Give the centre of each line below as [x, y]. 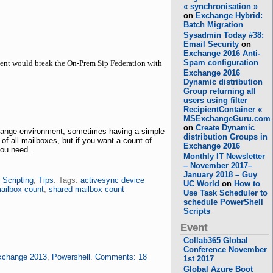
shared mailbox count [86, 189]
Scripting [18, 180]
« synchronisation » [221, 6]
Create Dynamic [225, 128]
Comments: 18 [121, 257]
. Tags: [67, 180]
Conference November [225, 250]
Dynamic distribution [223, 82]
